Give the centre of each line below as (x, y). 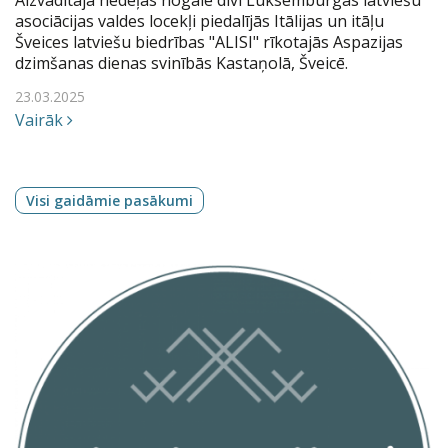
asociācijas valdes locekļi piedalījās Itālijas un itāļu (199, 20)
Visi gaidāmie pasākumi (109, 200)
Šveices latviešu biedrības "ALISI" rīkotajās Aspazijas (209, 41)
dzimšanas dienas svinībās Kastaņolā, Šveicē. (181, 62)
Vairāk (41, 119)
